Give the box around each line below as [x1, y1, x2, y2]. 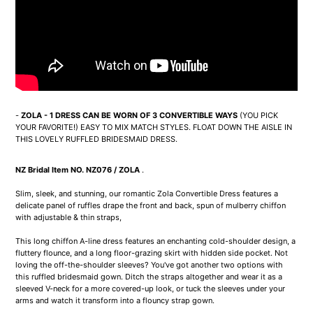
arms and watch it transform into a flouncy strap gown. [15, 296, 215, 306]
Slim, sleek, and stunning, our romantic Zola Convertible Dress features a [15, 189, 279, 199]
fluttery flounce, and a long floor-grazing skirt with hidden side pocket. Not [15, 248, 289, 259]
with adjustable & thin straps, [15, 212, 122, 223]
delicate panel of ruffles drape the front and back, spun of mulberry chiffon [15, 201, 286, 211]
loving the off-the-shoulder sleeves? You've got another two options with [15, 260, 284, 270]
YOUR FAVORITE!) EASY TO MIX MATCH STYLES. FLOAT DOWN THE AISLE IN [15, 122, 293, 133]
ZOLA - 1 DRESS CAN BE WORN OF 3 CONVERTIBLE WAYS [21, 110, 238, 121]
